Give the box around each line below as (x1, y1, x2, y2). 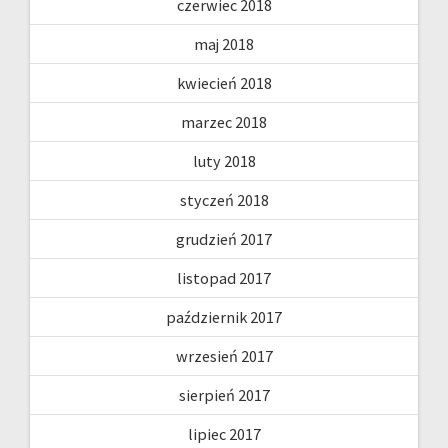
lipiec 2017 (187, 424, 261, 444)
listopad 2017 (177, 268, 271, 288)
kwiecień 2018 (176, 73, 272, 93)
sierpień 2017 (178, 385, 270, 405)
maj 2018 (194, 34, 254, 54)
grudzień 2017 (176, 229, 272, 249)
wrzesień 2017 (175, 346, 273, 366)
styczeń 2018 (179, 190, 269, 210)
